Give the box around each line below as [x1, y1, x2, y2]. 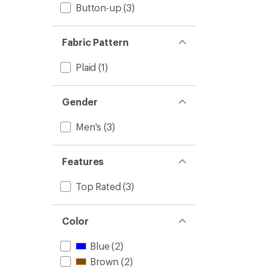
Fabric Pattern [62, 36, 129, 48]
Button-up [76, 2, 122, 13]
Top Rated [76, 181, 121, 192]
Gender [62, 96, 98, 107]
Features [62, 156, 104, 167]
